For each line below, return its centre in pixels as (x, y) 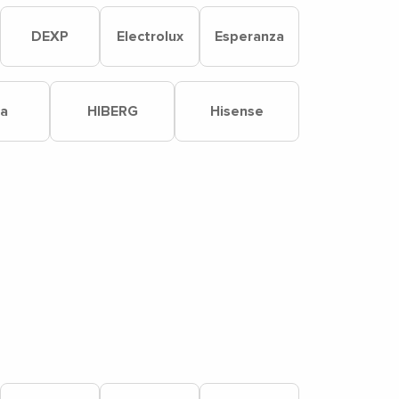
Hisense (237, 111)
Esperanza (249, 37)
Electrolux (150, 37)
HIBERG (112, 111)
